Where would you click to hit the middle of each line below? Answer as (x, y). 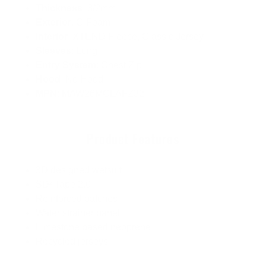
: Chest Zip (119, 65)
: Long (84, 51)
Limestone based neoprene (93, 227)
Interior (52, 37)
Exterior (53, 23)
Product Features (133, 138)
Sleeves (53, 51)
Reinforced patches (77, 199)
